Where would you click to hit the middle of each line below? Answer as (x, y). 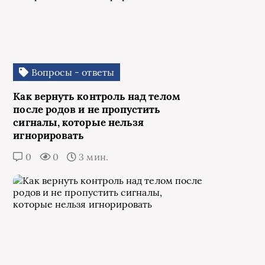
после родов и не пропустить (87, 110)
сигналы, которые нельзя (79, 123)
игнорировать (49, 136)
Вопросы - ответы (71, 72)
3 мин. (92, 157)
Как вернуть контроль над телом (97, 97)
